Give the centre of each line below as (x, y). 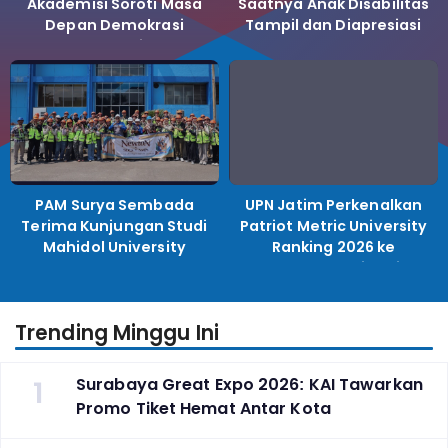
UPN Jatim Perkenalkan (333, 205)
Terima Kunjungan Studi (114, 226)
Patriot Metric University (333, 226)
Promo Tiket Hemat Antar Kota (203, 408)
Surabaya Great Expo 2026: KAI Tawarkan (249, 384)
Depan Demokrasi (114, 24)
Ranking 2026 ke (333, 247)
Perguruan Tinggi (333, 268)
